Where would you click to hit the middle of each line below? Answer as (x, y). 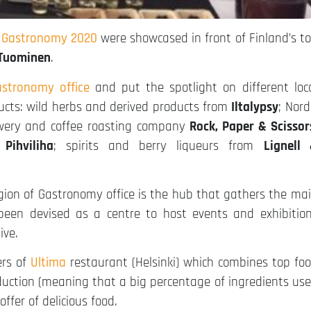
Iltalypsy (255, 107)
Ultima (48, 263)
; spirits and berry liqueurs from (158, 146)
